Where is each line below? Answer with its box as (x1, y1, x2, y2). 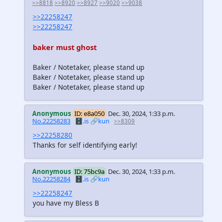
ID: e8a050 (74, 109, 105, 118)
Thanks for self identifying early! (33, 140, 137, 150)
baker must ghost (33, 42, 97, 52)
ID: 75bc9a (74, 167, 105, 176)
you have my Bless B (33, 198, 99, 208)
